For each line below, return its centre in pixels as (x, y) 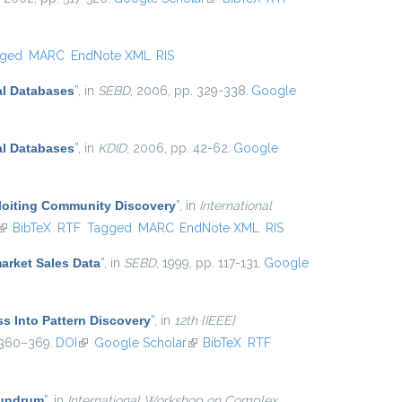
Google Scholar (140, 343)
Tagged (109, 228)
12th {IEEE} (205, 320)
